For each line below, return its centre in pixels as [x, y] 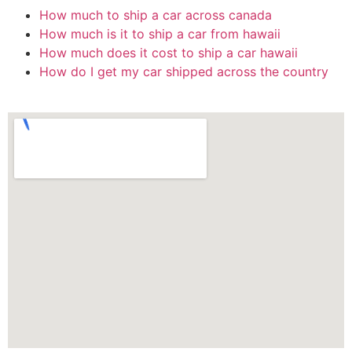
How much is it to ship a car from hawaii [160, 34]
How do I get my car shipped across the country [184, 72]
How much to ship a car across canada [156, 15]
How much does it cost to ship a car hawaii [169, 53]
